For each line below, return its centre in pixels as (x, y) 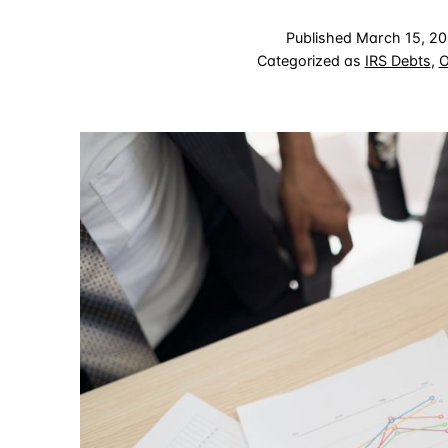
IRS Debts (397, 60)
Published (320, 37)
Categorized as (310, 60)
